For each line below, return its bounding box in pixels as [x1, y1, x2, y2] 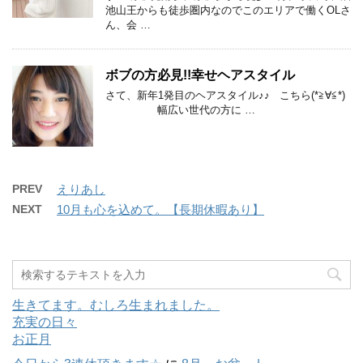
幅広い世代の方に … [105, 103, 255, 116]
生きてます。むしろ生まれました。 [12, 297, 220, 312]
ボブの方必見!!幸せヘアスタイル [105, 67, 295, 82]
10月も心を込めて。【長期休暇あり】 [57, 202, 264, 216]
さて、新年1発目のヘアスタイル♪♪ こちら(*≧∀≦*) [105, 88, 345, 101]
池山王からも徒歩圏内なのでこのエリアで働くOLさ [105, 3, 351, 16]
